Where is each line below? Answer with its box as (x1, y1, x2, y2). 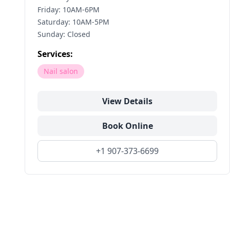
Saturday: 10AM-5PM (37, 17, 109, 27)
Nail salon (44, 66, 78, 76)
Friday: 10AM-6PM (37, 5, 100, 14)
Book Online (102, 120, 153, 131)
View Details (102, 95, 152, 107)
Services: (37, 48, 73, 60)
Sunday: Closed (37, 29, 90, 39)
